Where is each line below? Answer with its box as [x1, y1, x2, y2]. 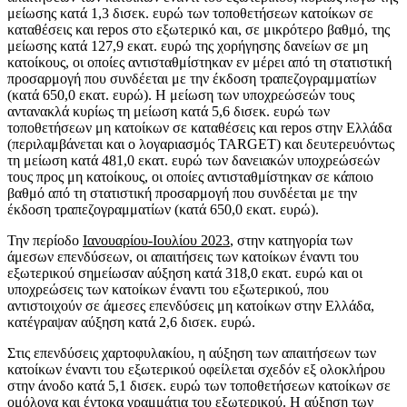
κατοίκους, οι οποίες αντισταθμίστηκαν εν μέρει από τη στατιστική [7, 54, 392, 70]
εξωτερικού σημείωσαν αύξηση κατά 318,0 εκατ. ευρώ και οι [7, 264, 362, 281]
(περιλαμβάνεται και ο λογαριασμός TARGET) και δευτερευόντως [7, 135, 394, 152]
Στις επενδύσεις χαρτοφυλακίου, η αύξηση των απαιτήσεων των [7, 344, 376, 361]
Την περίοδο [7, 232, 83, 248]
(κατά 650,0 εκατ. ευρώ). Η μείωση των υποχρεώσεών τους [7, 86, 354, 103]
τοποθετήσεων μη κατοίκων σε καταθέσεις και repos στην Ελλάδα [7, 119, 392, 135]
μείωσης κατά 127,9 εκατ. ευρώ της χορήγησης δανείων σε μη [7, 37, 368, 54]
